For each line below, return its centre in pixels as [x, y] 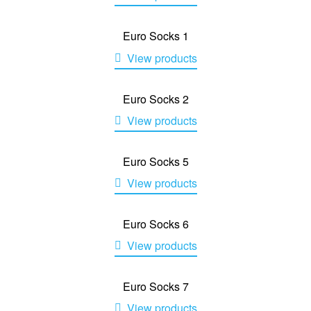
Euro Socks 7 [155, 287]
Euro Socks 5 [155, 161]
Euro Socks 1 [155, 36]
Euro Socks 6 [155, 224]
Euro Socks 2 [155, 99]
